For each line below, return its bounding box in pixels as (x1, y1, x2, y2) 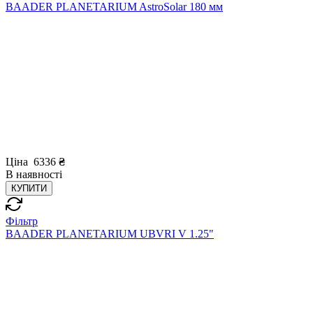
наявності (16, 168, 62, 181)
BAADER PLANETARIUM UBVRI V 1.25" (6, 228, 214, 240)
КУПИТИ (11, 183, 47, 194)
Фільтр (6, 215, 38, 228)
